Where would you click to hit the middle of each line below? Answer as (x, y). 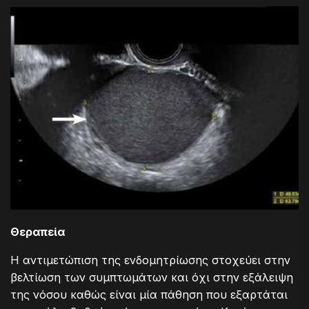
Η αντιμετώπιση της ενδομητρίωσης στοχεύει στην (150, 260)
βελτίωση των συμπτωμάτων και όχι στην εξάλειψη (152, 277)
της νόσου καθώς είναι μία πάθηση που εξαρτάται (149, 294)
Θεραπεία (38, 231)
